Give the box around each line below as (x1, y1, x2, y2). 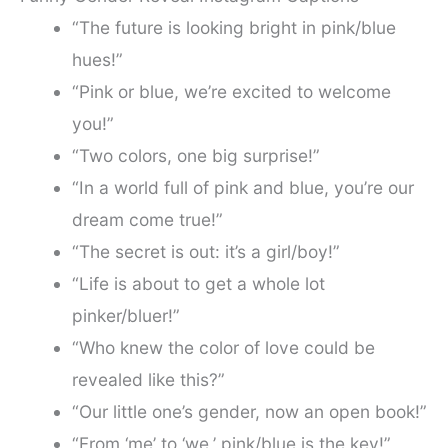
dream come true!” (71, 209, 223, 231)
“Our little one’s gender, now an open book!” (71, 401, 427, 423)
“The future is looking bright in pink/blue (71, 17, 396, 39)
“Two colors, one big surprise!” (71, 145, 320, 167)
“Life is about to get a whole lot (71, 273, 325, 295)
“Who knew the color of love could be (71, 337, 375, 359)
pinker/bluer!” (71, 305, 180, 327)
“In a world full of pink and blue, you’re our (71, 177, 414, 199)
